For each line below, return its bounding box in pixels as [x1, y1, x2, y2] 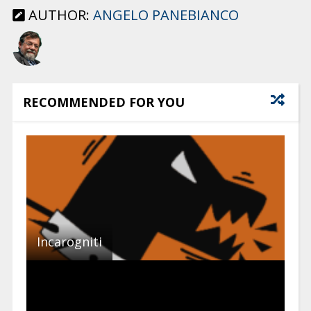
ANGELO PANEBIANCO [92, 5, 239, 24]
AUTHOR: [24, 5, 93, 24]
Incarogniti [36, 233, 102, 250]
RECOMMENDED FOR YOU [22, 93, 185, 110]
